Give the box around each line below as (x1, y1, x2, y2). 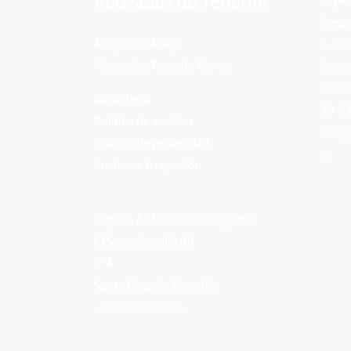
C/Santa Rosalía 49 (94, 233, 194, 249)
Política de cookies (94, 112, 194, 128)
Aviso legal (94, 90, 151, 107)
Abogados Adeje (94, 34, 180, 51)
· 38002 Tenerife (94, 299, 183, 315)
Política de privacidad (94, 134, 209, 150)
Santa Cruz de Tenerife (94, 277, 215, 293)
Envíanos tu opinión (94, 156, 201, 172)
